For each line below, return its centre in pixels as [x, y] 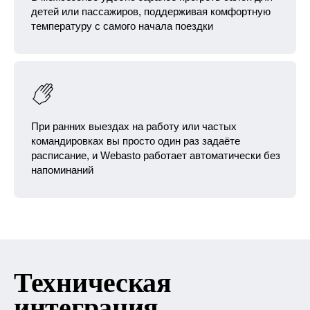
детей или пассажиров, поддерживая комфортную [151, 11]
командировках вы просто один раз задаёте [136, 141]
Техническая [93, 283]
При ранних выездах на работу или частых [134, 126]
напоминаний [62, 170]
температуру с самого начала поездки [122, 26]
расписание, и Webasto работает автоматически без [156, 155]
